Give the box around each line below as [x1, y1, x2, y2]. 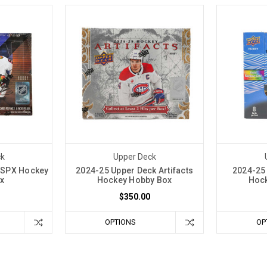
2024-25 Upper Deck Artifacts [76, 165, 193, 175]
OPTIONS [105, 217, 136, 226]
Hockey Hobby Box [97, 175, 172, 185]
